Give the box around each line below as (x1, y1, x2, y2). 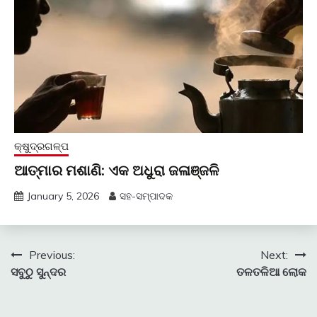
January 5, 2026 (27, 190, 99, 203)
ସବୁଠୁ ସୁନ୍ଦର (11, 265, 66, 279)
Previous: (29, 248, 75, 263)
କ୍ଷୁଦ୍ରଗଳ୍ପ (14, 139, 69, 154)
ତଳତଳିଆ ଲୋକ (236, 265, 306, 279)
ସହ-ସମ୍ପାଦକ (120, 190, 173, 203)
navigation (10, 272, 108, 296)
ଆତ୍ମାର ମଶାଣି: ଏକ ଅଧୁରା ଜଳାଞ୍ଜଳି (14, 161, 219, 181)
